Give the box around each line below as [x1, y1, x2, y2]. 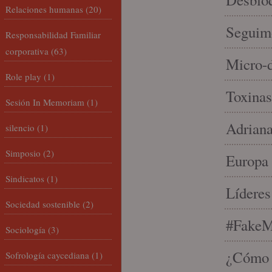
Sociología [5, 223, 46, 236]
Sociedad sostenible [5, 198, 80, 210]
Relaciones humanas [5, 3, 83, 15]
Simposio [5, 147, 41, 159]
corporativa [5, 45, 49, 57]
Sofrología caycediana [5, 249, 89, 261]
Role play [5, 70, 41, 83]
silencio [5, 121, 35, 134]
